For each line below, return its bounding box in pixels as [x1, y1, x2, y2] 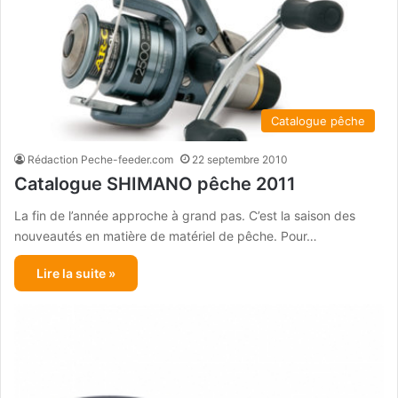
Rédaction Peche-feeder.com [28, 152, 173, 166]
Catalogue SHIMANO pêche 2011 [14, 172, 296, 195]
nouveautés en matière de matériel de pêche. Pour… [14, 227, 317, 243]
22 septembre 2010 [192, 152, 288, 166]
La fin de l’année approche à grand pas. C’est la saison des [14, 207, 355, 223]
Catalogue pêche [271, 113, 365, 128]
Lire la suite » [36, 265, 115, 281]
